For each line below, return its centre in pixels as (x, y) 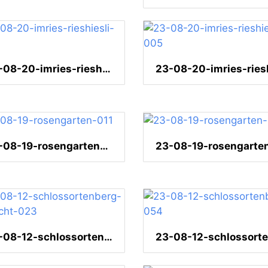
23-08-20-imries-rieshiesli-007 (106, 69)
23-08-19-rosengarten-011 (104, 146)
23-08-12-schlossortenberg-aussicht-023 (108, 237)
